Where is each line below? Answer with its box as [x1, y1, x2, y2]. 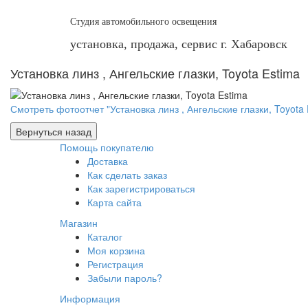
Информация [60, 291, 120, 306]
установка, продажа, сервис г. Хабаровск [70, 37, 287, 51]
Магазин [60, 216, 98, 230]
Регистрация [87, 257, 144, 272]
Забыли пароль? [87, 271, 162, 285]
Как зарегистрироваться [87, 181, 195, 196]
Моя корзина [87, 243, 145, 258]
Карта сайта [87, 195, 142, 210]
